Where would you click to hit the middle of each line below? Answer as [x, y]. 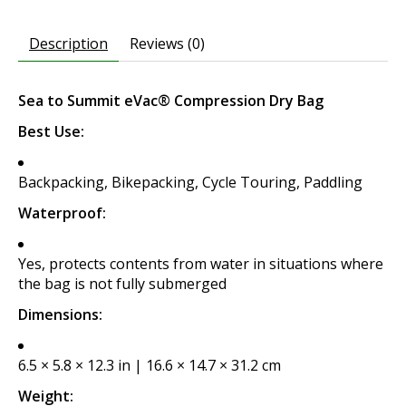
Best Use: [51, 131]
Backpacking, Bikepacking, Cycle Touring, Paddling [190, 182]
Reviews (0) [167, 43]
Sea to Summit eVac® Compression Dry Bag [171, 100]
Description [68, 43]
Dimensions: [60, 314]
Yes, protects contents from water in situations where [201, 263]
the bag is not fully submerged [122, 283]
